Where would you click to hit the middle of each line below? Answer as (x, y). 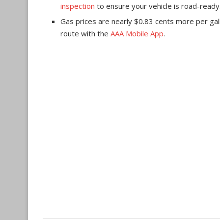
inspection (78, 6)
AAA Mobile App (137, 33)
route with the (85, 33)
